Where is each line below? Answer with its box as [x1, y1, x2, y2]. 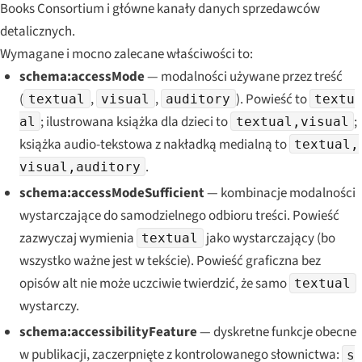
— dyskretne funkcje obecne [196, 322, 356, 343]
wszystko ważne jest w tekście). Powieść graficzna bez [19, 250, 321, 271]
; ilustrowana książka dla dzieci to [40, 112, 231, 132]
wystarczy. [19, 296, 79, 316]
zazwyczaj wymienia [19, 228, 137, 248]
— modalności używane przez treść [144, 66, 343, 86]
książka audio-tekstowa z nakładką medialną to [19, 134, 289, 154]
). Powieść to [235, 89, 309, 109]
